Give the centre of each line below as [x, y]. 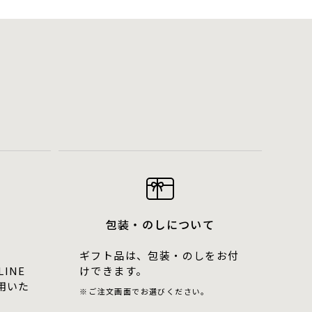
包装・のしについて [160, 224]
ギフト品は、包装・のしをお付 [159, 255]
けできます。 [113, 271]
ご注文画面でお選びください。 [149, 291]
